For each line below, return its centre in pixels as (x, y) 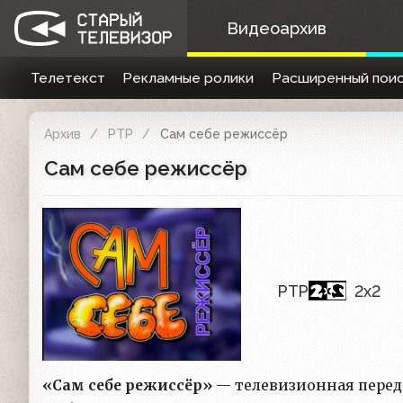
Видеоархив (276, 28)
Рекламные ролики (188, 78)
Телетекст (67, 78)
